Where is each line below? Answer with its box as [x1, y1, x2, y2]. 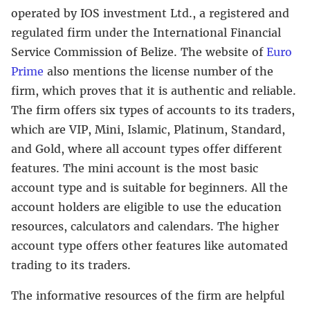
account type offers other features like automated [11, 238, 288, 253]
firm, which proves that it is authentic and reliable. [11, 83, 296, 98]
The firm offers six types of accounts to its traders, [11, 102, 295, 117]
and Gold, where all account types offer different [11, 141, 282, 156]
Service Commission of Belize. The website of [11, 44, 266, 59]
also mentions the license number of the [44, 64, 273, 78]
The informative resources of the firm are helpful [11, 288, 284, 302]
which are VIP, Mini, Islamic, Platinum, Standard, [11, 122, 285, 136]
